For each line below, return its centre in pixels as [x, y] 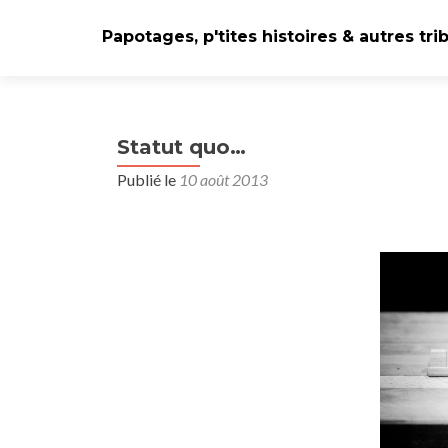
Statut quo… [181, 147]
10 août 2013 [223, 179]
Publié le [148, 179]
